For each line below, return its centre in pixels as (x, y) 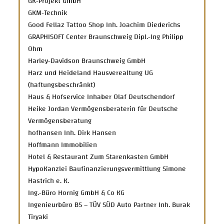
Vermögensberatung (60, 121)
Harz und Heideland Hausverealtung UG (91, 73)
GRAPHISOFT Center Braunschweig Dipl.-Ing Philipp (106, 37)
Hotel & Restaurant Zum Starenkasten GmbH (98, 157)
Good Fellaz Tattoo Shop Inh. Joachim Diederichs (104, 25)
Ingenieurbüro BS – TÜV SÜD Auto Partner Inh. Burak (109, 205)
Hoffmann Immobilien (63, 145)
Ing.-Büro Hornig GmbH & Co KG (76, 193)
